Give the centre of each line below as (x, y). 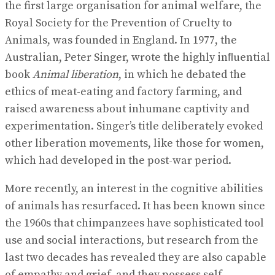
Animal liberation (76, 75)
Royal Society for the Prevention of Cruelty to (118, 23)
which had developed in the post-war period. (118, 161)
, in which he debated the (182, 75)
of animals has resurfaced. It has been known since (135, 206)
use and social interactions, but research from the (132, 240)
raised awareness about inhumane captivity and (127, 109)
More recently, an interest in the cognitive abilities (134, 189)
